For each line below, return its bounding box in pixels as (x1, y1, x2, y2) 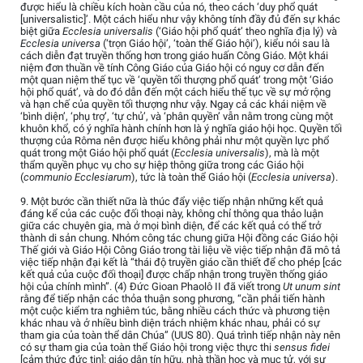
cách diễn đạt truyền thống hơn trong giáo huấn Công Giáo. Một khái (20, 49, 328, 62)
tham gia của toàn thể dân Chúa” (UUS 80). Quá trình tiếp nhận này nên (20, 329, 340, 342)
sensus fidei (274, 341, 330, 354)
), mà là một (265, 147, 319, 160)
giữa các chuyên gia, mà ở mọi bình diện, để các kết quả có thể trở (20, 220, 321, 233)
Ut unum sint (283, 280, 340, 293)
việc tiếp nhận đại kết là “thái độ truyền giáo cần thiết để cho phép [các (20, 256, 342, 269)
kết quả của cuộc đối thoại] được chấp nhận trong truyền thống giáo (20, 268, 327, 281)
